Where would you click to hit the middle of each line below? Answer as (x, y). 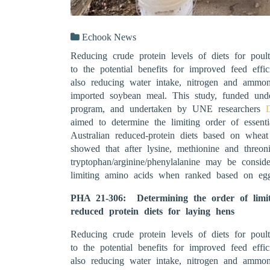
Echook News (109, 37)
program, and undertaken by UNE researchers (168, 109)
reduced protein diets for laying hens (152, 212)
